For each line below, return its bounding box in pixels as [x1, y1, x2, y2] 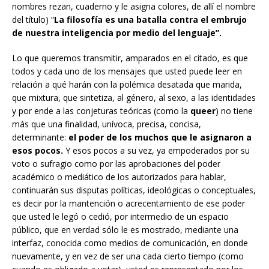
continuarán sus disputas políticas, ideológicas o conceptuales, [12, 184, 256, 196]
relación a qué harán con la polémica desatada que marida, [12, 78, 242, 90]
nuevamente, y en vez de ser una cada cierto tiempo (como [12, 250, 244, 262]
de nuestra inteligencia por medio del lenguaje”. [12, 26, 224, 38]
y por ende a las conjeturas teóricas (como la [12, 104, 190, 116]
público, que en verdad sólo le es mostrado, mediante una [12, 223, 238, 235]
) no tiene [216, 104, 253, 116]
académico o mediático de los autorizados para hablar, [12, 171, 229, 183]
